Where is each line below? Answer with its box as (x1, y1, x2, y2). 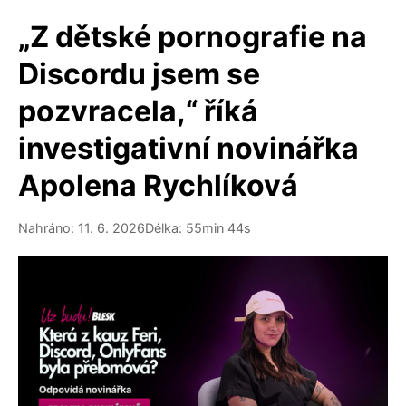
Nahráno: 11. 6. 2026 (18, 220, 145, 236)
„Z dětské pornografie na (18, 19, 367, 54)
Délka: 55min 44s (145, 220, 251, 236)
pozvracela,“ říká (18, 93, 258, 129)
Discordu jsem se (18, 56, 260, 92)
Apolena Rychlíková (18, 168, 298, 203)
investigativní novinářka (18, 130, 359, 166)
